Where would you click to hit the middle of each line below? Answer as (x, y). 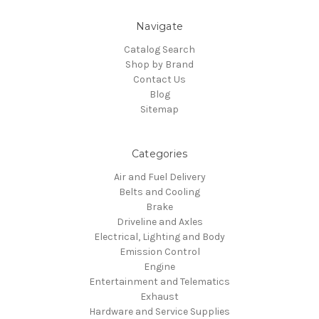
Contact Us (159, 79)
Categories (159, 153)
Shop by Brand (159, 64)
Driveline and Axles (159, 221)
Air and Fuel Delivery (159, 177)
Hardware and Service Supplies (159, 311)
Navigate (159, 26)
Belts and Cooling (159, 192)
